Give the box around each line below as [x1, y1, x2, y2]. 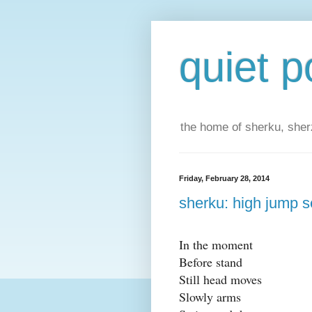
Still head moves [179, 271, 262, 288]
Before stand [179, 253, 242, 271]
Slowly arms [179, 288, 241, 306]
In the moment [179, 236, 253, 253]
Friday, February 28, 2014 [179, 174, 270, 183]
